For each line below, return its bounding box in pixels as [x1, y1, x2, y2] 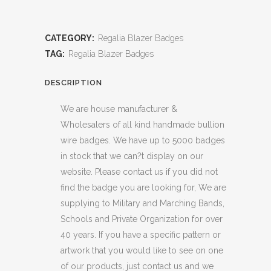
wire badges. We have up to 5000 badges [60, 135, 225, 146]
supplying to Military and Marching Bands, [60, 198, 224, 209]
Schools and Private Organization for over [60, 214, 223, 224]
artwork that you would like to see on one [60, 246, 223, 256]
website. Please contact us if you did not [60, 167, 218, 177]
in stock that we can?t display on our [60, 151, 203, 162]
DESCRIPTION [45, 78, 102, 88]
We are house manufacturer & [60, 104, 177, 114]
